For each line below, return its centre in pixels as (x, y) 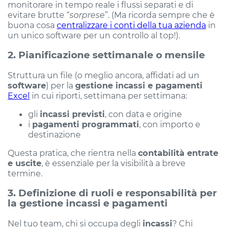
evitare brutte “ (39, 15)
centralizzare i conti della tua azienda (131, 25)
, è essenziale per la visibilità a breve (113, 163)
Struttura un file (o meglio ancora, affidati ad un (104, 75)
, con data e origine (143, 114)
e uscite (25, 163)
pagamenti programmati (86, 124)
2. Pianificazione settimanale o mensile (106, 55)
